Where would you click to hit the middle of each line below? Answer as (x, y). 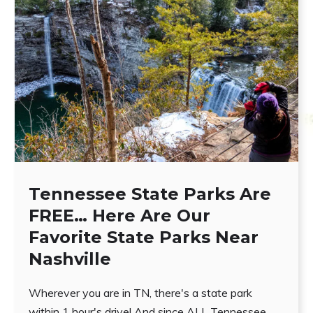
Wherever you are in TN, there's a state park (140, 293)
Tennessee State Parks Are (150, 194)
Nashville (70, 259)
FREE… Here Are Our (119, 216)
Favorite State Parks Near (143, 238)
